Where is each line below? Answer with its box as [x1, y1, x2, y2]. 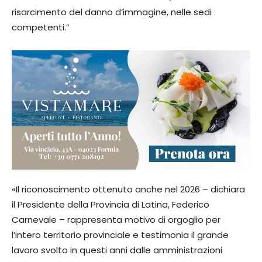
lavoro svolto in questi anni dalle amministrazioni [12, 243, 222, 256]
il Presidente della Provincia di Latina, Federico [12, 198, 209, 211]
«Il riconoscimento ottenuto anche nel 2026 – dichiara [12, 182, 245, 195]
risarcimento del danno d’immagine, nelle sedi [12, 5, 212, 18]
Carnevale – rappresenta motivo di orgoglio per [12, 213, 220, 226]
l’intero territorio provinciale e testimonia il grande [12, 228, 229, 241]
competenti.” [12, 20, 70, 33]
